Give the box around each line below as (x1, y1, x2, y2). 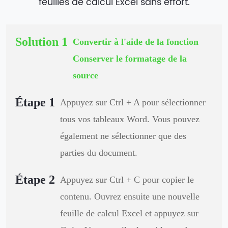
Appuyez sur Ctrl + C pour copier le (60, 174, 194, 185)
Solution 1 (15, 35, 68, 48)
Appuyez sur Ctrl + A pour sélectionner (60, 97, 206, 107)
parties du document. (60, 147, 137, 158)
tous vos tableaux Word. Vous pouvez (60, 113, 199, 124)
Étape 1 (15, 95, 55, 109)
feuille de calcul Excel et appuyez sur (60, 208, 198, 218)
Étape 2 (15, 173, 55, 186)
